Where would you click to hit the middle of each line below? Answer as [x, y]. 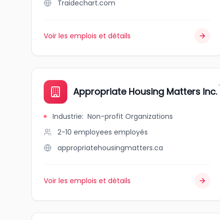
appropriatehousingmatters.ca [110, 148]
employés [131, 132]
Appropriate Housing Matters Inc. [145, 92]
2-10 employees [85, 132]
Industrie [67, 116]
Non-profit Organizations [130, 116]
